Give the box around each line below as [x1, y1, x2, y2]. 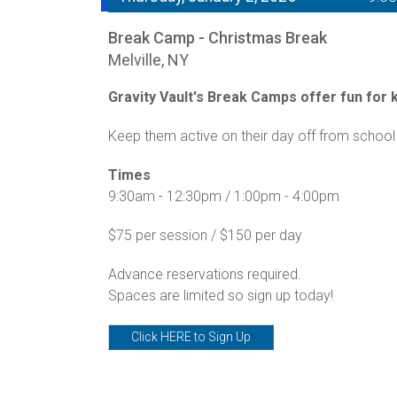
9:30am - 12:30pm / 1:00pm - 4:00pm [108, 187, 343, 205]
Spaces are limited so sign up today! [108, 286, 337, 304]
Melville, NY [108, 50, 189, 69]
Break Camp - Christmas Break [108, 27, 327, 47]
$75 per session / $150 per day [108, 226, 302, 244]
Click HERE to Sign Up [131, 329, 251, 344]
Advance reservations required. [108, 265, 305, 283]
